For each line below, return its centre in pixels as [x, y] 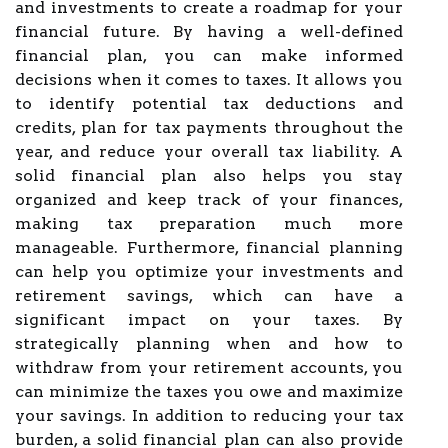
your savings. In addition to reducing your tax [209, 415]
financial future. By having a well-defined [209, 31]
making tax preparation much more [209, 223]
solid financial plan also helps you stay [209, 175]
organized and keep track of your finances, [209, 199]
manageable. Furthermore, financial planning [209, 247]
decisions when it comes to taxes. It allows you [209, 79]
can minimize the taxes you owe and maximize [209, 391]
